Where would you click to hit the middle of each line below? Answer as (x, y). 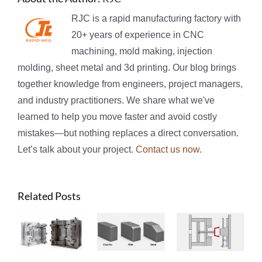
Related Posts (49, 196)
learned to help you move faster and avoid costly (117, 116)
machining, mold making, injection (142, 51)
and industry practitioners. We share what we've (116, 100)
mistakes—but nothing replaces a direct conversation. (128, 133)
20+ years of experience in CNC (138, 35)
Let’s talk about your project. (77, 149)
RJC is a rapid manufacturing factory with (156, 18)
